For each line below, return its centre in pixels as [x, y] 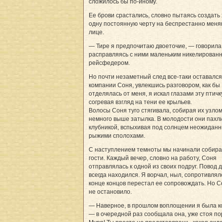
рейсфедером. [109, 63]
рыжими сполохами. [117, 136]
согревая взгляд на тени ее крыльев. [140, 102]
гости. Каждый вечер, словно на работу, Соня [153, 158]
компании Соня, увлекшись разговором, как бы [154, 85]
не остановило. [110, 192]
